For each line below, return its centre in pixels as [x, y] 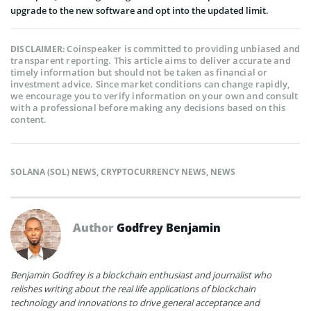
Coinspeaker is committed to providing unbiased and [184, 49]
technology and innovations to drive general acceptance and [135, 303]
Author [95, 228]
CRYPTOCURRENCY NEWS [153, 172]
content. [29, 120]
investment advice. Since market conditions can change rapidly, [150, 84]
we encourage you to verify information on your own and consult [154, 96]
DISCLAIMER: [39, 49]
